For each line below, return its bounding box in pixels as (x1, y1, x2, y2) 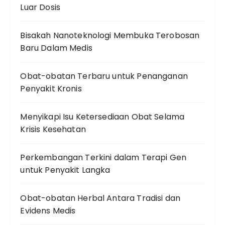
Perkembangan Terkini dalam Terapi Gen (20, 152, 187, 163)
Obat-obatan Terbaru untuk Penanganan (20, 70, 188, 82)
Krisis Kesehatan (20, 124, 86, 135)
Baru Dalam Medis (20, 42, 92, 54)
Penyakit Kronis (20, 83, 82, 94)
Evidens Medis (20, 205, 76, 216)
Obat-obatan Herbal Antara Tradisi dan (20, 192, 181, 204)
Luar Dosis (20, 2, 60, 13)
